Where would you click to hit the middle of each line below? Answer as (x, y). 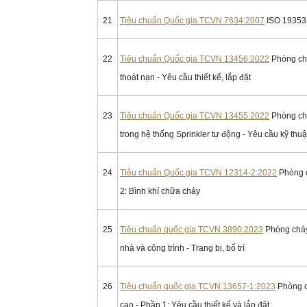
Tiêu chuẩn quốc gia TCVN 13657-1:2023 (198, 286)
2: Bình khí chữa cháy (160, 191)
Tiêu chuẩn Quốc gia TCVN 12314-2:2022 (198, 173)
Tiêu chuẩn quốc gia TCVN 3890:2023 (192, 230)
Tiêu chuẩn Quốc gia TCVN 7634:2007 (192, 21)
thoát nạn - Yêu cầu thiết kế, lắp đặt (185, 77)
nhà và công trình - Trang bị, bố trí (182, 248)
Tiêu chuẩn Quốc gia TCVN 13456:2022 (195, 59)
